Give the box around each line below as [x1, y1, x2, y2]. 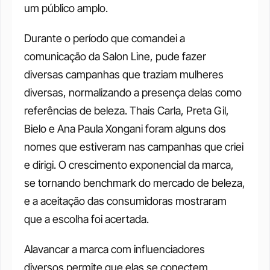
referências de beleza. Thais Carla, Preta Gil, [24, 104, 229, 118]
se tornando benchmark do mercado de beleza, [24, 177, 245, 190]
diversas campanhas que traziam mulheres [24, 68, 224, 81]
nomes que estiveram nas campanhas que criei [24, 140, 243, 154]
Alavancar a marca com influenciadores [24, 243, 205, 256]
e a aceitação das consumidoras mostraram [24, 195, 227, 208]
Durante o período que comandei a [24, 32, 185, 45]
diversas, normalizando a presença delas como [24, 86, 242, 99]
